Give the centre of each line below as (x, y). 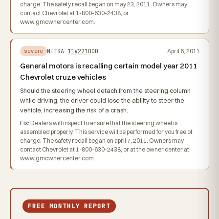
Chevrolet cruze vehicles (63, 77)
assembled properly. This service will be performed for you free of (106, 132)
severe (34, 51)
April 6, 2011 (184, 51)
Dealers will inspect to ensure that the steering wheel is (103, 123)
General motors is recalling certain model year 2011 (109, 66)
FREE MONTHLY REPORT (69, 206)
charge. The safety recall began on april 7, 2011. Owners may (102, 141)
